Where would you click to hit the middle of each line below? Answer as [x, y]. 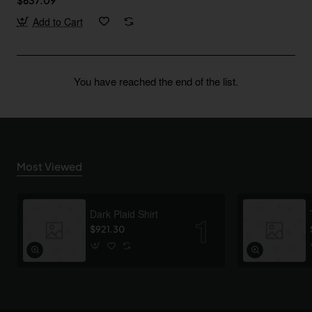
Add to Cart [57, 21]
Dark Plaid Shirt [124, 213]
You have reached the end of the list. [156, 81]
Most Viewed [49, 166]
